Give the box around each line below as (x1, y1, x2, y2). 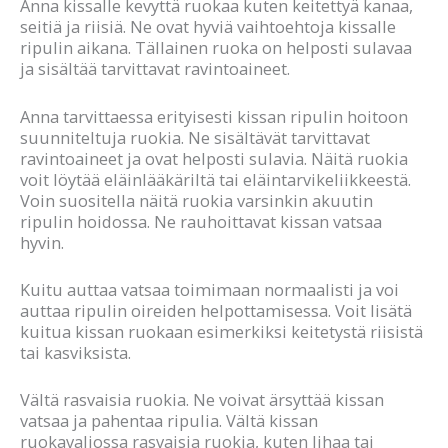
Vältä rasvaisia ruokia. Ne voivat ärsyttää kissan (20, 388, 384, 412)
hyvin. (20, 230, 64, 254)
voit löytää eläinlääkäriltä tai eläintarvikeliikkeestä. (20, 167, 411, 191)
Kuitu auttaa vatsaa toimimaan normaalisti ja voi (20, 277, 399, 301)
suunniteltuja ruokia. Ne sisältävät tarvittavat (20, 125, 370, 149)
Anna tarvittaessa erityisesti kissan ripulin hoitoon (20, 104, 408, 128)
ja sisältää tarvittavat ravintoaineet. (20, 57, 290, 81)
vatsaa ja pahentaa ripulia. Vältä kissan (20, 409, 318, 433)
